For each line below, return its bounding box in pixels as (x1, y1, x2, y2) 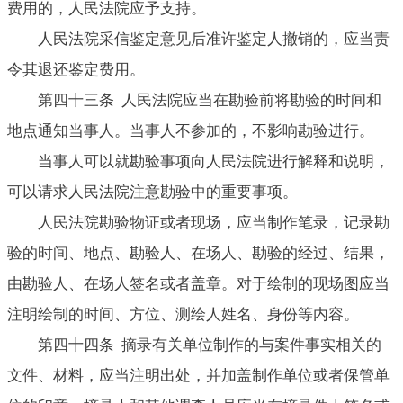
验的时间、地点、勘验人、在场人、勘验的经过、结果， (7, 244, 390, 262)
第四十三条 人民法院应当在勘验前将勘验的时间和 (38, 91, 381, 109)
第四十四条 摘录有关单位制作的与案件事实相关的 (38, 336, 381, 354)
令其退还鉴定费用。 (7, 60, 145, 78)
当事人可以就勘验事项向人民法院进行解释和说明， (38, 152, 390, 170)
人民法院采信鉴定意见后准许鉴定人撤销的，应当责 (38, 30, 390, 48)
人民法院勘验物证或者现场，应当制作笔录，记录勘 (38, 213, 390, 231)
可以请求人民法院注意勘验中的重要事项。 (7, 183, 298, 201)
